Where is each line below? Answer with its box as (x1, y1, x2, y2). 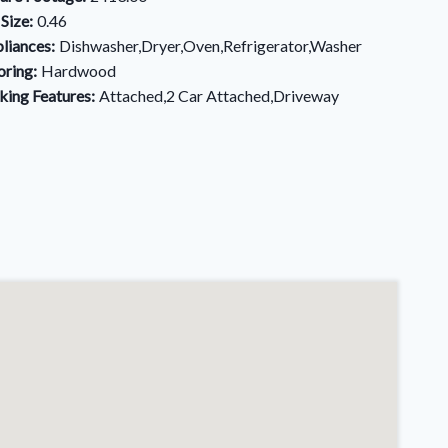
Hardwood (40, 61, 116, 80)
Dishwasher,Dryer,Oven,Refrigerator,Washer (58, 36, 362, 55)
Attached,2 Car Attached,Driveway (98, 86, 339, 105)
